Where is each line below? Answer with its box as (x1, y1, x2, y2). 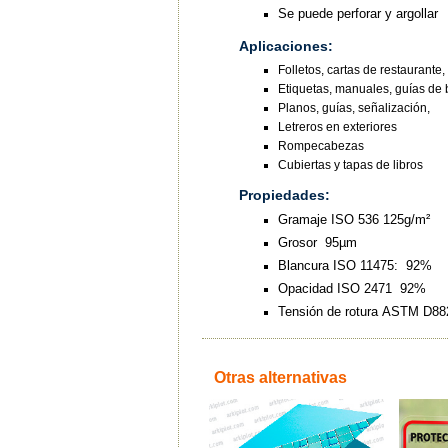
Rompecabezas (277, 138, 364, 153)
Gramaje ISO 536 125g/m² (277, 212, 430, 228)
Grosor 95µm (277, 235, 361, 251)
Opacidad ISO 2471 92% (277, 281, 426, 297)
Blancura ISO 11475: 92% (277, 258, 432, 274)
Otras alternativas (214, 369, 347, 386)
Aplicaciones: (238, 38, 333, 55)
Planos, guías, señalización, (277, 100, 433, 115)
